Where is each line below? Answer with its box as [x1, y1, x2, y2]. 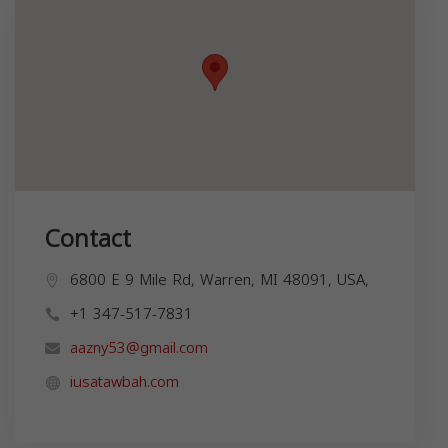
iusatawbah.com [70, 367, 179, 396]
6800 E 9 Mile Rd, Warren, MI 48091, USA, [70, 265, 369, 294]
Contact [45, 215, 131, 262]
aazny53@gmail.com [70, 333, 208, 362]
